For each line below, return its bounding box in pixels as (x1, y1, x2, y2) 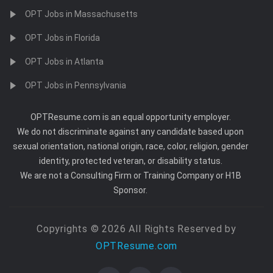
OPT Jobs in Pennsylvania (25, 80, 126, 90)
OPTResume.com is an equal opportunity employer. (30, 112, 231, 122)
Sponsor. (113, 185, 147, 195)
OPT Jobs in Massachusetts (25, 9, 138, 19)
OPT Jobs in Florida (25, 33, 100, 43)
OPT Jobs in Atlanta (25, 57, 104, 66)
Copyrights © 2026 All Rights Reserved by (37, 223, 236, 235)
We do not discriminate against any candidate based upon (17, 127, 244, 136)
